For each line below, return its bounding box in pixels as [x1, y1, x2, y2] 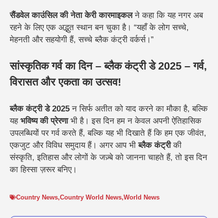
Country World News [60, 194, 122, 201]
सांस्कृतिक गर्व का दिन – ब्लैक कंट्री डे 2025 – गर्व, [10, 60, 207, 73]
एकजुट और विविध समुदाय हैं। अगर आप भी [10, 140, 138, 150]
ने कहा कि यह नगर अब [132, 10, 203, 20]
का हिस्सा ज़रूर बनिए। [10, 164, 77, 174]
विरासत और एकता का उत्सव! [10, 76, 121, 89]
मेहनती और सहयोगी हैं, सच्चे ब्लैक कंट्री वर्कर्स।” [10, 35, 154, 44]
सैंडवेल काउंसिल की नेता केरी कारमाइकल [10, 10, 132, 20]
